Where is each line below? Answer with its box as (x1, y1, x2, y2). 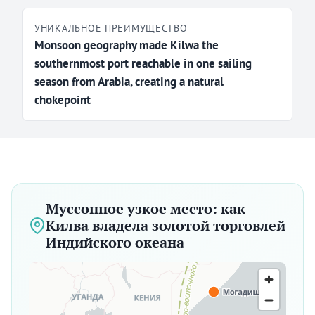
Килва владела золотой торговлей (46, 217, 285, 236)
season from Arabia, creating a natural (34, 74, 224, 90)
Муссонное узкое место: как (46, 200, 245, 219)
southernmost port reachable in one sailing (34, 56, 252, 72)
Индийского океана (46, 233, 184, 252)
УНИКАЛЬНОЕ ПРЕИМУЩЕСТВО (34, 21, 188, 35)
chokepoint (34, 92, 91, 108)
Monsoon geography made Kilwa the (34, 37, 219, 53)
